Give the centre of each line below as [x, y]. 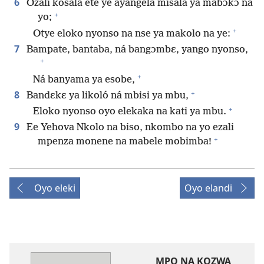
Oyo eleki [55, 188]
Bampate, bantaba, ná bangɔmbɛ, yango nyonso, [136, 49]
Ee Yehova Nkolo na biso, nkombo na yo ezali [129, 128]
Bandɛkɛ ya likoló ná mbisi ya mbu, [106, 96]
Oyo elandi [208, 188]
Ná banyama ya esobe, [84, 80]
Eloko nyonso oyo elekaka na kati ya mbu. [130, 112]
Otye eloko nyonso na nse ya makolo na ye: [132, 34]
